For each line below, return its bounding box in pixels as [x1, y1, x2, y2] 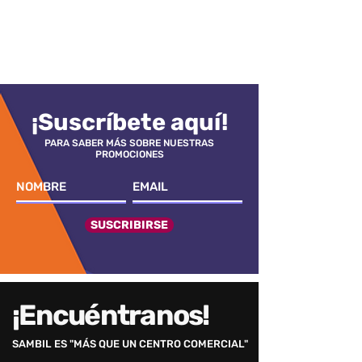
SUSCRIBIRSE [90, 218, 168, 232]
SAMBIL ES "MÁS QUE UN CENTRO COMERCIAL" [12, 338, 248, 350]
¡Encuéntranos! [12, 298, 209, 332]
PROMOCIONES [95, 149, 164, 160]
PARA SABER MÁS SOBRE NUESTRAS [44, 137, 214, 149]
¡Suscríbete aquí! [31, 108, 228, 136]
